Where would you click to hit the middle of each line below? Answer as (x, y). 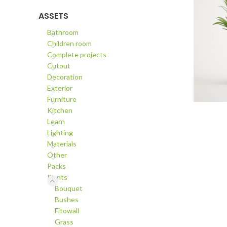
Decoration (65, 77)
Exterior (60, 88)
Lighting (60, 133)
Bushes (67, 199)
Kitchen (60, 110)
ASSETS (53, 16)
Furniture (62, 99)
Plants (57, 177)
